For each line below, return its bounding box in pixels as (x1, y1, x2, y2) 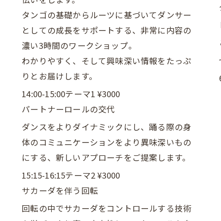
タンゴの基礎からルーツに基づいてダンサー (22, 9, 192, 21)
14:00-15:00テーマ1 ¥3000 (22, 88, 120, 100)
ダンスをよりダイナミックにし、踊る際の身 (22, 121, 192, 133)
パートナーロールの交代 (22, 103, 115, 115)
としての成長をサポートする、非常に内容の (22, 24, 192, 36)
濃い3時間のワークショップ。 (22, 39, 137, 51)
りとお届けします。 (22, 70, 97, 82)
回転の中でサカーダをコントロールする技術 (22, 202, 192, 214)
